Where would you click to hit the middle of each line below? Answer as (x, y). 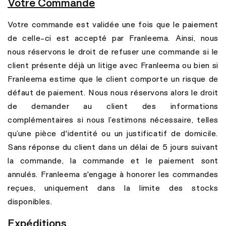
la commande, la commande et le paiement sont (113, 160)
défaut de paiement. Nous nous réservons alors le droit (113, 92)
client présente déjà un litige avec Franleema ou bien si (113, 65)
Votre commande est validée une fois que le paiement (113, 24)
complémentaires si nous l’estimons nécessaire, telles (113, 119)
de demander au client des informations (113, 106)
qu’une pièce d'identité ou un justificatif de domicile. (113, 133)
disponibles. (30, 201)
